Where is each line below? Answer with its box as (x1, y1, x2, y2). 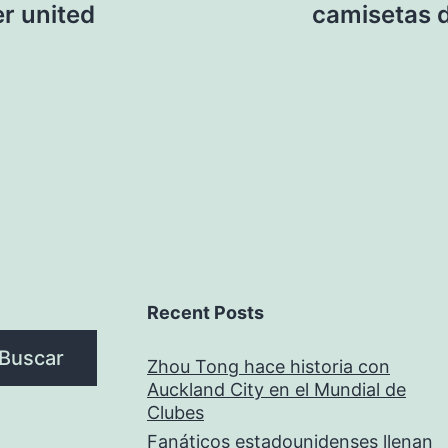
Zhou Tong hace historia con (147, 356, 390, 377)
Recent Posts (147, 302, 264, 323)
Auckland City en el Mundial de (147, 379, 406, 400)
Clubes (147, 402, 204, 423)
